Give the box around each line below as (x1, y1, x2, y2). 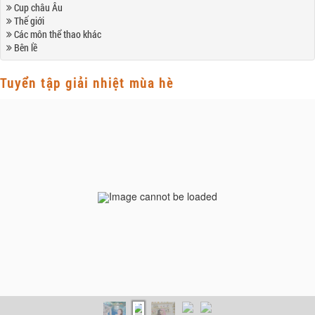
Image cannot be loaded (109, 188, 217, 203)
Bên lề (12, 40, 37, 54)
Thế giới (12, 13, 44, 27)
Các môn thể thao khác (12, 27, 101, 41)
